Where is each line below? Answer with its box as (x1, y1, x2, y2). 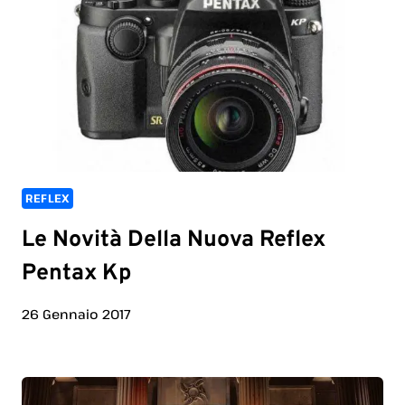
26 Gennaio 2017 (22, 306, 131, 324)
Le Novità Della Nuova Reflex (22, 225, 325, 255)
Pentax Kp (22, 259, 131, 288)
